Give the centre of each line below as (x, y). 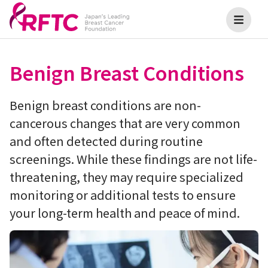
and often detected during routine (106, 141)
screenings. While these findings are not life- (133, 159)
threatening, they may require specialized (127, 177)
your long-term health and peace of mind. (125, 213)
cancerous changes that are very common (125, 123)
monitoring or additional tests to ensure (123, 195)
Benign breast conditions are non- (105, 105)
